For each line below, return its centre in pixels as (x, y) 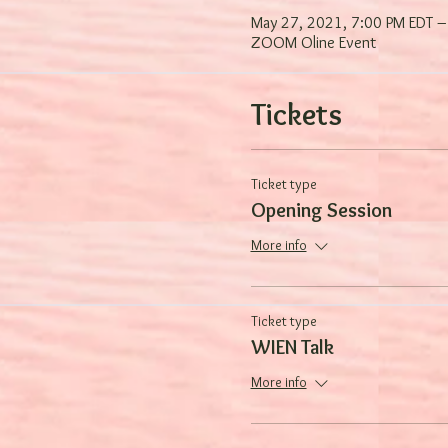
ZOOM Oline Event (313, 42)
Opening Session (321, 210)
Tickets (296, 114)
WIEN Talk (292, 347)
